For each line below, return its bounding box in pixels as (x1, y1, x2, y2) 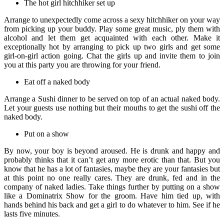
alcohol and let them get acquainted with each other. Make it (4, 33, 220, 42)
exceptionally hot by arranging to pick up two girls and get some (4, 42, 220, 51)
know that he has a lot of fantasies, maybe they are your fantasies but (4, 164, 220, 173)
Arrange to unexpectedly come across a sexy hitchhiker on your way (4, 15, 220, 24)
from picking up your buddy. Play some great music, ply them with (4, 24, 220, 33)
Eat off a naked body (24, 77, 90, 86)
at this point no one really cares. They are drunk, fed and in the (4, 173, 220, 182)
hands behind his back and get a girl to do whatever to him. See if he (4, 200, 220, 209)
